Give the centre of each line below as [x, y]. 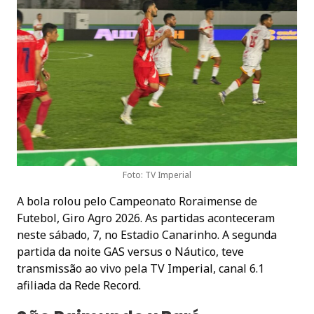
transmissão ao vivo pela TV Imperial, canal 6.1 [141, 268]
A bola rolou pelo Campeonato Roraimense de [137, 201]
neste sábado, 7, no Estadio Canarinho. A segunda [147, 234]
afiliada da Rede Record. [79, 285]
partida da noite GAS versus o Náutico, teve [130, 251]
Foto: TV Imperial [157, 175]
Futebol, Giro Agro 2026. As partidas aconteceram [146, 218]
